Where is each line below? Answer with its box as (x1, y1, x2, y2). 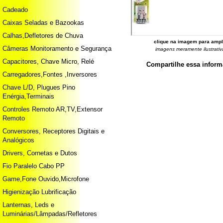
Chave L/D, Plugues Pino (2, 84, 75, 91)
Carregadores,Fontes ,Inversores (2, 71, 97, 78)
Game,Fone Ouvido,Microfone (2, 175, 89, 183)
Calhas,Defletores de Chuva (2, 32, 83, 39)
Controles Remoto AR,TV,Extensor (2, 106, 103, 113)
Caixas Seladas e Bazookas (2, 19, 84, 26)
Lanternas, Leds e (2, 201, 54, 209)
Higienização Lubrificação (2, 188, 76, 196)
